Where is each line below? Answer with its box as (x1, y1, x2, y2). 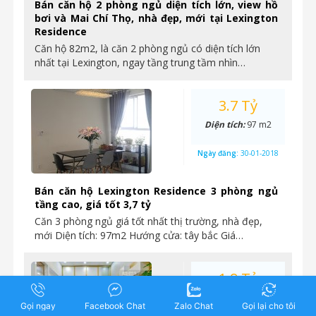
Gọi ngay (20, 300, 56, 311)
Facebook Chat (85, 300, 145, 311)
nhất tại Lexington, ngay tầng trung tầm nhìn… (35, 56, 245, 69)
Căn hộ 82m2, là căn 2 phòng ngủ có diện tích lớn (35, 42, 260, 55)
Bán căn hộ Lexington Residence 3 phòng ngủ (35, 184, 278, 197)
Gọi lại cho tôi (242, 300, 296, 311)
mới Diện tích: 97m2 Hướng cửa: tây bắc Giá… (35, 229, 243, 242)
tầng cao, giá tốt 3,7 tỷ (35, 197, 151, 211)
